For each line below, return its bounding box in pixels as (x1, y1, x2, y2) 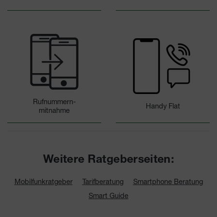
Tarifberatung (82, 177, 124, 186)
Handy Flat (145, 101, 180, 110)
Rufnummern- (32, 97, 76, 106)
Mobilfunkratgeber (14, 177, 73, 186)
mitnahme (39, 106, 70, 114)
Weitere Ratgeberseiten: (43, 154, 174, 166)
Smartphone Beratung (133, 177, 203, 186)
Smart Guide (89, 191, 128, 200)
